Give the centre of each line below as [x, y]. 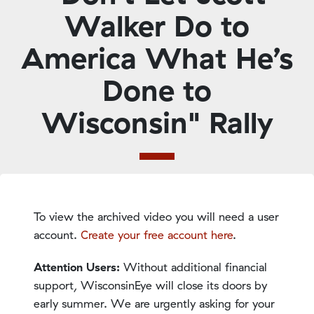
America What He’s [157, 57]
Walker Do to [157, 25]
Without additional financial [195, 267]
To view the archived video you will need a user [156, 216]
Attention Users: [78, 267]
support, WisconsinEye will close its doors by [150, 285]
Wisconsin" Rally [157, 122]
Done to [157, 90]
